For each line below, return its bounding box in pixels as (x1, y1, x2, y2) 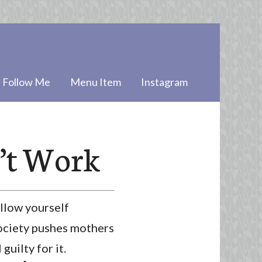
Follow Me (2, 75, 50, 88)
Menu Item (70, 75, 121, 88)
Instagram (141, 75, 188, 88)
